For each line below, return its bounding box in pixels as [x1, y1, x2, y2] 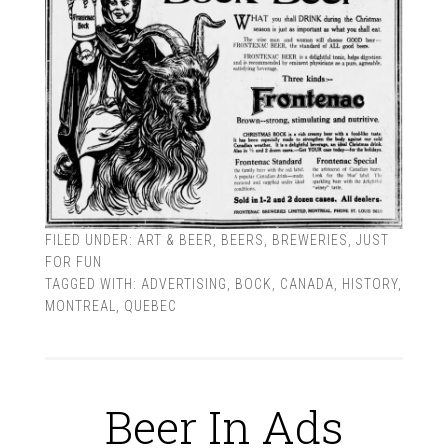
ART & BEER [136, 231, 213, 248]
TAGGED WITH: [44, 275, 141, 292]
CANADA [279, 275, 334, 292]
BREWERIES [271, 231, 348, 248]
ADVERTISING [140, 275, 227, 292]
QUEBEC [123, 297, 177, 314]
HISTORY [341, 275, 398, 292]
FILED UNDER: [44, 231, 137, 248]
